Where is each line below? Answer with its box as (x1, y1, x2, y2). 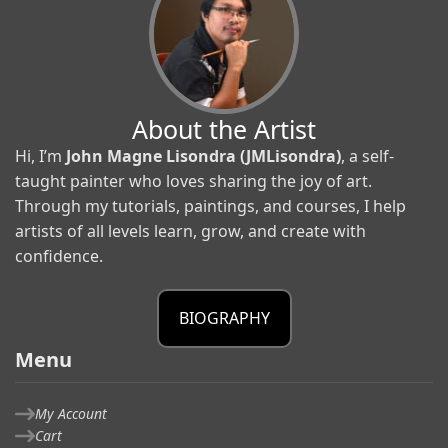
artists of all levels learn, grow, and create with (15, 219, 366, 242)
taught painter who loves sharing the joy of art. (15, 169, 372, 192)
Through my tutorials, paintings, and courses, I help (15, 194, 406, 217)
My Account (35, 403, 107, 423)
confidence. (15, 244, 103, 267)
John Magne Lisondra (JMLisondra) (66, 144, 341, 167)
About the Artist (132, 111, 316, 146)
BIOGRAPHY (178, 306, 270, 329)
